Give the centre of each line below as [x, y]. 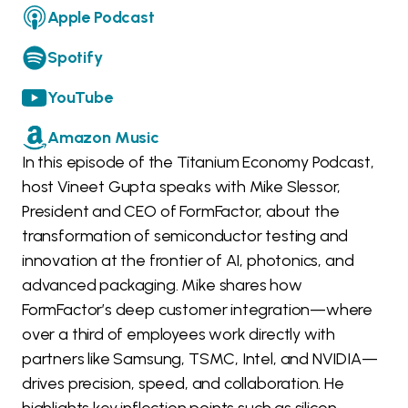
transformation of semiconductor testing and [185, 236]
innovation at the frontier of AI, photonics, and [188, 261]
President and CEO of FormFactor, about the [181, 212]
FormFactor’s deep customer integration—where [198, 310]
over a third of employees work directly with [179, 335]
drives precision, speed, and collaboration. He [183, 384]
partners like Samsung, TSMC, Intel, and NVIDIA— [200, 359]
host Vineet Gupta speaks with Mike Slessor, [182, 187]
